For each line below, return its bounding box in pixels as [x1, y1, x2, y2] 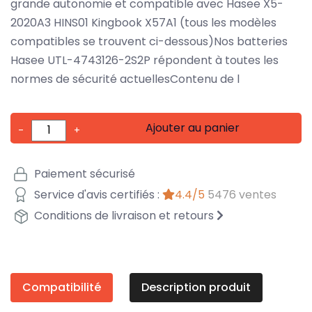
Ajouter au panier [146, 119, 240, 136]
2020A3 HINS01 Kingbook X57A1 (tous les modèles [10, 14, 276, 31]
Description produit [141, 279, 251, 295]
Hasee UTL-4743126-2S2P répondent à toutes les [10, 52, 279, 68]
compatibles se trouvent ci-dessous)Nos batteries [10, 33, 288, 49]
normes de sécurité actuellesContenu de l [10, 70, 240, 87]
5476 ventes [208, 187, 276, 203]
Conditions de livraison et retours [31, 208, 217, 224]
